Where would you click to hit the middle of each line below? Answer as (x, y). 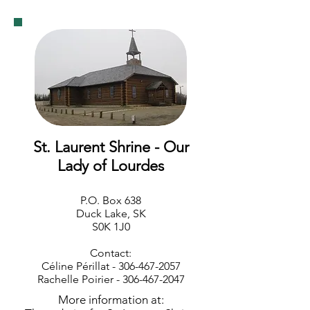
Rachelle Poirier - (80, 279)
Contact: (111, 253)
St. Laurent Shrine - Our (111, 147)
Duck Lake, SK (111, 213)
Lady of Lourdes (111, 166)
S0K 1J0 (111, 227)
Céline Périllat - (80, 266)
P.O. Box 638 (111, 200)
